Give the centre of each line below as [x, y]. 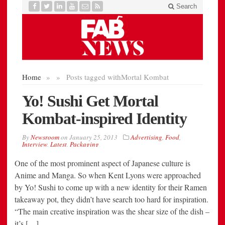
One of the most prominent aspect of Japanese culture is [102, 163]
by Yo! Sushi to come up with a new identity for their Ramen [111, 187]
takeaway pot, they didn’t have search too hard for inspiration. [111, 199]
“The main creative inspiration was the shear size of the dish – [112, 211]
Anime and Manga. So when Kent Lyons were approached [108, 175]
